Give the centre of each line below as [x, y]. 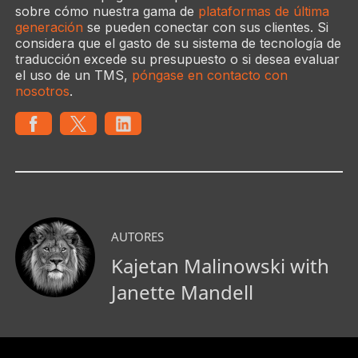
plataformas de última [263, 12]
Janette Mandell [182, 292]
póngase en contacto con [209, 76]
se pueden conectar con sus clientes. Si [205, 28]
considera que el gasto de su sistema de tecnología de [178, 44]
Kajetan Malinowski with [220, 266]
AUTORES [137, 237]
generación [49, 28]
